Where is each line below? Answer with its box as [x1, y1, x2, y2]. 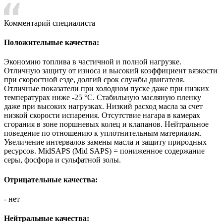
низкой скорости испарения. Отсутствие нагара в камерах [4, 111, 200, 120]
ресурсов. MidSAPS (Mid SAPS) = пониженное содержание [4, 147, 205, 156]
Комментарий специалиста [4, 18, 95, 27]
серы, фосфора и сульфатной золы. [4, 156, 121, 165]
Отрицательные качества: [4, 175, 98, 184]
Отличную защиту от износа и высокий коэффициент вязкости [4, 66, 218, 75]
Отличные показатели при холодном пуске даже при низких [4, 84, 209, 93]
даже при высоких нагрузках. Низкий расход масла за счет [4, 102, 203, 111]
